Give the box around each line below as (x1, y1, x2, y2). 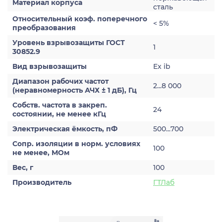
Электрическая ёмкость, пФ (12, 124, 117, 133)
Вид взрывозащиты (12, 62, 87, 71)
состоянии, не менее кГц (12, 110, 106, 118)
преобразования (12, 23, 76, 32)
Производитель (12, 178, 71, 187)
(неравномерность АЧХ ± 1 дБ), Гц (12, 86, 137, 95)
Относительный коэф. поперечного (12, 14, 147, 23)
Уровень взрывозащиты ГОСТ (12, 38, 125, 47)
